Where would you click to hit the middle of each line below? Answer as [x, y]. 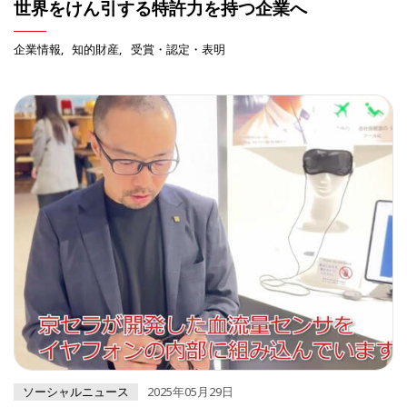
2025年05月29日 [190, 392]
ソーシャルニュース [76, 392]
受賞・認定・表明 [178, 49]
